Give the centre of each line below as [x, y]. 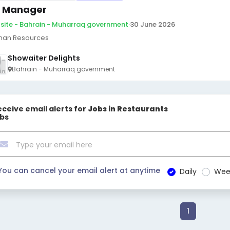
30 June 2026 [152, 24]
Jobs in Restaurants [128, 109]
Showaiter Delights [44, 58]
